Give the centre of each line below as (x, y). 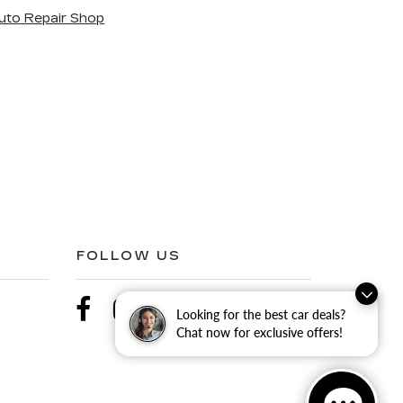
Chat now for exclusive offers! (260, 332)
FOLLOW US (129, 255)
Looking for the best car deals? (261, 314)
